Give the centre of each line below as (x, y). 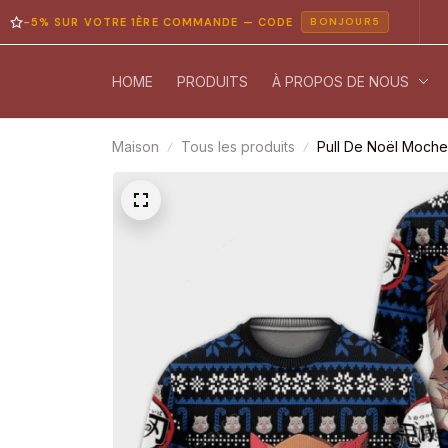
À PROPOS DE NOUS (340, 81)
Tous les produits (238, 146)
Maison (135, 146)
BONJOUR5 (293, 21)
